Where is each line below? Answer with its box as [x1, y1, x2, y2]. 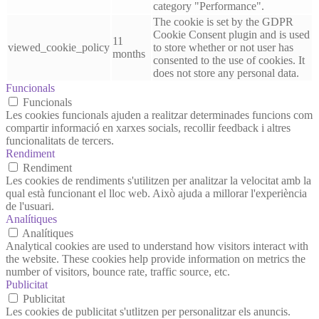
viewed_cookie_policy [8, 41, 110, 53]
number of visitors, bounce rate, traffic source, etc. [6, 265, 230, 278]
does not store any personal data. [153, 66, 299, 79]
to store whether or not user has [153, 41, 293, 53]
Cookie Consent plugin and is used [153, 28, 310, 41]
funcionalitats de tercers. [6, 134, 114, 147]
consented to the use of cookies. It [153, 53, 305, 66]
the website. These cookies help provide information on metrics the [6, 252, 305, 265]
